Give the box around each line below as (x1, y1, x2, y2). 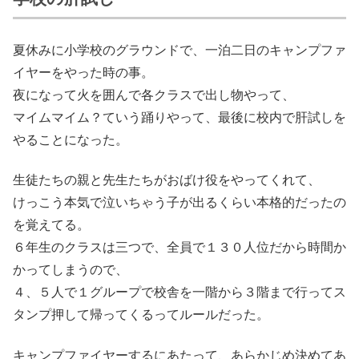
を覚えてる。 (13, 218, 90, 232)
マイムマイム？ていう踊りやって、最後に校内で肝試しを (13, 110, 346, 124)
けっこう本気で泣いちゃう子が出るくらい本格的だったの (13, 196, 346, 210)
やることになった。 (13, 132, 128, 147)
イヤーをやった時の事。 (13, 65, 154, 79)
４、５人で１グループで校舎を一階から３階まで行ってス (13, 285, 346, 300)
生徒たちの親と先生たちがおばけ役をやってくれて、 (13, 173, 321, 188)
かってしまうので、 (13, 263, 128, 277)
